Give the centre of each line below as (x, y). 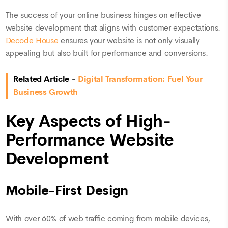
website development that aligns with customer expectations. (113, 28)
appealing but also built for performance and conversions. (107, 53)
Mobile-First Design (67, 190)
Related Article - (46, 80)
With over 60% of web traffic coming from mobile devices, (108, 219)
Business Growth (46, 92)
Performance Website (90, 140)
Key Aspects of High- (88, 121)
